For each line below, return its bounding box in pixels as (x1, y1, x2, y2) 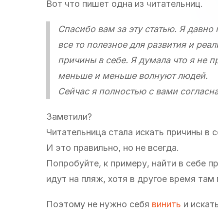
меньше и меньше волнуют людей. (58, 70, 208, 81)
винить (152, 199, 181, 209)
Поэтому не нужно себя (46, 199, 152, 209)
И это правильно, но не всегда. (46, 142, 179, 153)
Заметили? (46, 111, 92, 122)
